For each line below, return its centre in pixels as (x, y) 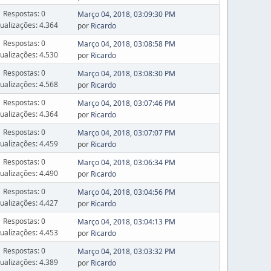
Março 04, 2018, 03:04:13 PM (126, 222)
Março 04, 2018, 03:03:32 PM (126, 251)
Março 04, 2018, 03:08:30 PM (126, 73)
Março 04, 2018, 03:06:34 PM (126, 162)
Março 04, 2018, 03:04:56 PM (126, 192)
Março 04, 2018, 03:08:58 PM (126, 44)
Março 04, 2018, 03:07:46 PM (126, 103)
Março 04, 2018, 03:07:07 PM (126, 133)
